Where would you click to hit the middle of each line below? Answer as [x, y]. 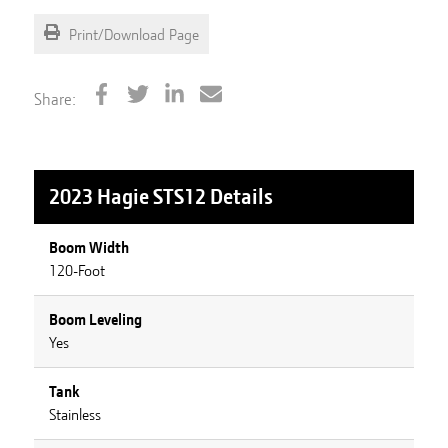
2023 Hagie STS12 [127, 196]
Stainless [74, 414]
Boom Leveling [95, 319]
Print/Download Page [131, 35]
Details [239, 196]
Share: [54, 99]
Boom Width [88, 247]
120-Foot [76, 270]
